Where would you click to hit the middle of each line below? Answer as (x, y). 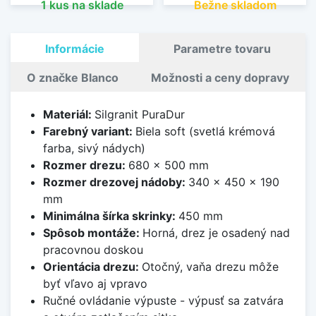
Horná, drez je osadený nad (216, 233)
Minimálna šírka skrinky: (110, 216)
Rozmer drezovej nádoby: (115, 182)
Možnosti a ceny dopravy (220, 78)
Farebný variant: (89, 132)
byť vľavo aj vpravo (95, 284)
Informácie (75, 49)
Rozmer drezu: (85, 165)
